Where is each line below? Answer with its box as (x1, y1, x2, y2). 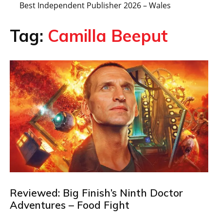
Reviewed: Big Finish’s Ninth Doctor (10, 186, 183, 199)
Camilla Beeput (48, 25, 168, 46)
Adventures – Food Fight (10, 198, 129, 211)
